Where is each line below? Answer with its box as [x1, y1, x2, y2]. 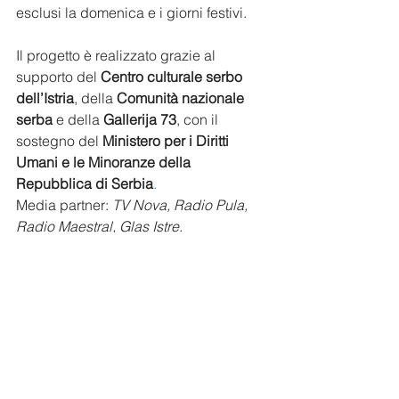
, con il [176, 110, 222, 128]
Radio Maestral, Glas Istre [16, 217, 179, 235]
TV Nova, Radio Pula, [112, 196, 251, 214]
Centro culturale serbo [101, 68, 246, 85]
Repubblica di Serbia [16, 175, 153, 192]
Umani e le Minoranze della [16, 153, 194, 171]
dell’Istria [16, 89, 74, 107]
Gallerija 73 [103, 110, 176, 128]
